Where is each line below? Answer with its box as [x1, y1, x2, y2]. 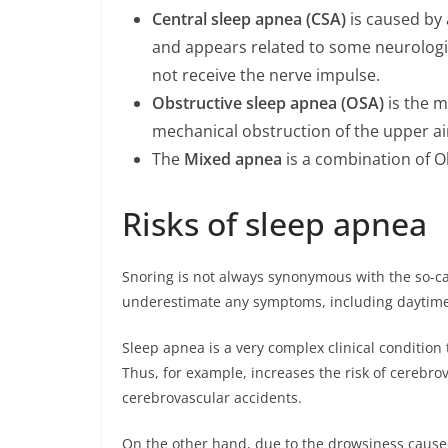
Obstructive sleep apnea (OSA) [152, 91, 384, 114]
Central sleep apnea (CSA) [152, 7, 346, 30]
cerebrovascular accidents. [122, 387, 302, 407]
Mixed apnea [184, 147, 282, 170]
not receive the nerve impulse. [152, 63, 380, 86]
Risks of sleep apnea [122, 201, 427, 245]
